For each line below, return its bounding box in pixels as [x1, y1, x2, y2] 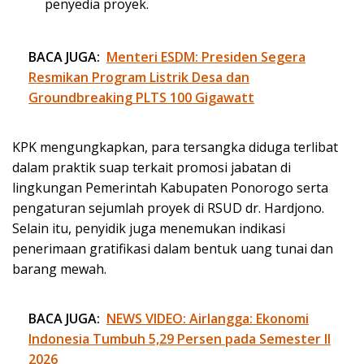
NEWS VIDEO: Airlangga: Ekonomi [106, 310, 309, 328]
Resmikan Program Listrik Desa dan [28, 68, 249, 87]
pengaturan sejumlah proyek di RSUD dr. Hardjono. [12, 199, 324, 218]
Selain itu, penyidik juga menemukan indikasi [12, 219, 285, 238]
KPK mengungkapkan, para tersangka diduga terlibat [12, 138, 338, 157]
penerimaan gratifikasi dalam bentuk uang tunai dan [12, 240, 333, 258]
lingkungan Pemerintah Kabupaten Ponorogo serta [12, 179, 328, 197]
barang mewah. [12, 260, 106, 279]
